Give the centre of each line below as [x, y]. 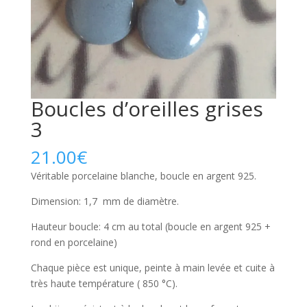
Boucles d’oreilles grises [147, 109]
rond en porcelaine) [74, 243]
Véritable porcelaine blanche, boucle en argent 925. [143, 176]
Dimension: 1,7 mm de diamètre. [105, 201]
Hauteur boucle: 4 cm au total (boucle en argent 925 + [150, 227]
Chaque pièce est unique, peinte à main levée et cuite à [152, 268]
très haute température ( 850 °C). [104, 284]
